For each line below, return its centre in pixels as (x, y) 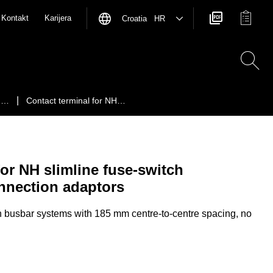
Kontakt (15, 18)
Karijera (58, 18)
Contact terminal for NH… (76, 101)
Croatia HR (144, 18)
